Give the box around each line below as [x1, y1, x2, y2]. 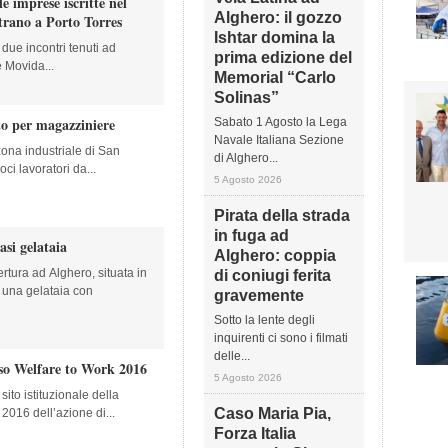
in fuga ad [214, 227, 289, 244]
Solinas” [214, 89, 279, 106]
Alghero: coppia [214, 247, 336, 264]
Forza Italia [214, 425, 296, 442]
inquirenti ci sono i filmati [214, 331, 348, 345]
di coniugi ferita [214, 267, 331, 284]
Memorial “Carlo [214, 69, 336, 86]
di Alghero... [214, 151, 278, 165]
